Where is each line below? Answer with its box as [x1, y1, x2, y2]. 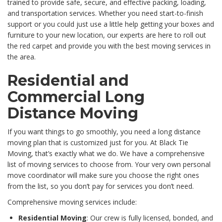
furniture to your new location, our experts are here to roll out [7, 30, 206, 40]
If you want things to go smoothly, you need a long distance [7, 127, 201, 137]
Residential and [7, 71, 129, 90]
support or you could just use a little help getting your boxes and [7, 19, 214, 29]
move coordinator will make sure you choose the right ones [7, 170, 199, 180]
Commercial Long [7, 88, 145, 107]
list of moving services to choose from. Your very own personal [7, 160, 211, 169]
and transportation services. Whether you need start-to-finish [7, 8, 203, 18]
